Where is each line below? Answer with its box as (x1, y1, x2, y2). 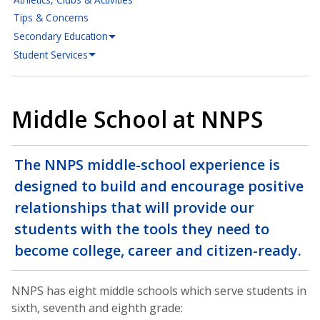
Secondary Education (14, 29, 109, 44)
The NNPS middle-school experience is (14, 155, 280, 175)
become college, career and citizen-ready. (14, 241, 301, 261)
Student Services (14, 47, 89, 61)
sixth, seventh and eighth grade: (11, 300, 183, 316)
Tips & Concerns (14, 11, 89, 25)
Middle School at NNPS (11, 104, 263, 135)
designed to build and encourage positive (14, 176, 304, 196)
